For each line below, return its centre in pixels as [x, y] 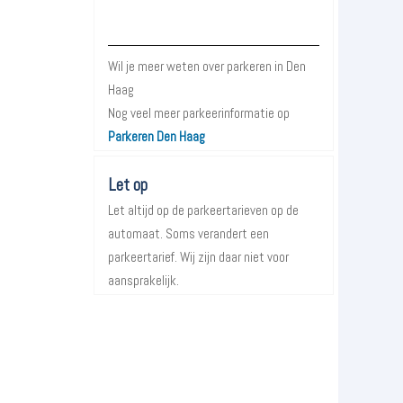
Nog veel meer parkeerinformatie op [199, 113]
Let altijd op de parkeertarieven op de [204, 210]
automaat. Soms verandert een [189, 234]
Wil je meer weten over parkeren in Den [207, 67]
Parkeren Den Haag [157, 137]
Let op [128, 185]
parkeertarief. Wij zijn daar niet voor [199, 257]
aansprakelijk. [144, 281]
